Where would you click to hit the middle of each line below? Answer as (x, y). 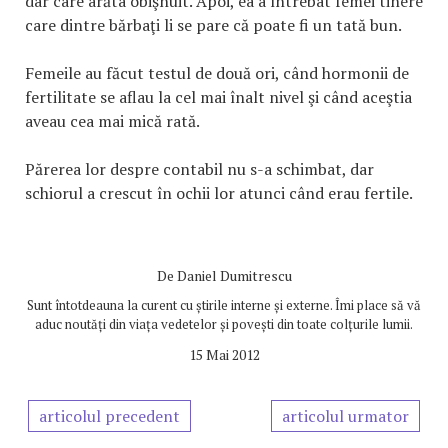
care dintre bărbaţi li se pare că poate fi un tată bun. (213, 25)
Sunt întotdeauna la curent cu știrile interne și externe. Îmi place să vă (224, 305)
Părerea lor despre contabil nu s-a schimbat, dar (199, 169)
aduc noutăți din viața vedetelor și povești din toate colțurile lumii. (224, 324)
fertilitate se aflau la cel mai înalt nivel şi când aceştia (218, 97)
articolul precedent (109, 416)
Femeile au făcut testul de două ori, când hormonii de (217, 73)
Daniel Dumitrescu (234, 275)
